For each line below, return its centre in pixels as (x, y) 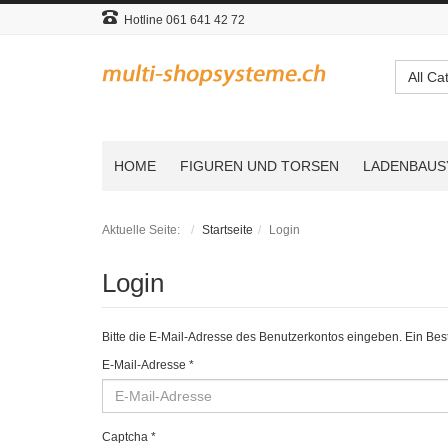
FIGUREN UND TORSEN (259, 166)
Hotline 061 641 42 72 (181, 20)
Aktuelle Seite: (144, 230)
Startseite (227, 230)
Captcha (125, 437)
